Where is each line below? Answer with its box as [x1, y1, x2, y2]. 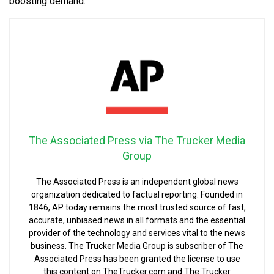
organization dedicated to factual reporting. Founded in [31, 189, 243, 199]
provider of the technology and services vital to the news [29, 228, 245, 238]
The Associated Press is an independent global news [35, 176, 239, 187]
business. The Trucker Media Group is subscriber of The [31, 240, 243, 251]
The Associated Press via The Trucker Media [29, 133, 245, 147]
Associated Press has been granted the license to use [34, 253, 240, 264]
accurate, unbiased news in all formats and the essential [29, 215, 245, 225]
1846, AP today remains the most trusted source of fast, [28, 202, 246, 212]
